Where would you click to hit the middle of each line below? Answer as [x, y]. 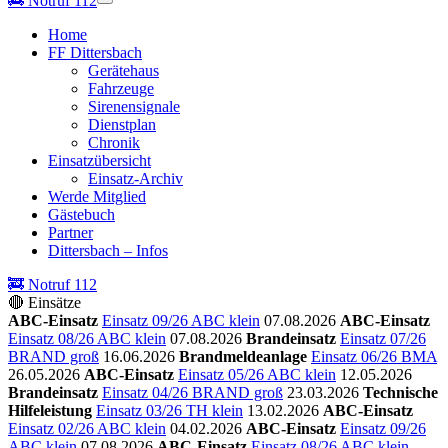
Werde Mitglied [97, 196]
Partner [70, 232]
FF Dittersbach [95, 52]
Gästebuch [81, 214]
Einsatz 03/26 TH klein [169, 410]
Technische [400, 392]
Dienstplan [122, 124]
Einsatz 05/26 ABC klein [257, 374]
